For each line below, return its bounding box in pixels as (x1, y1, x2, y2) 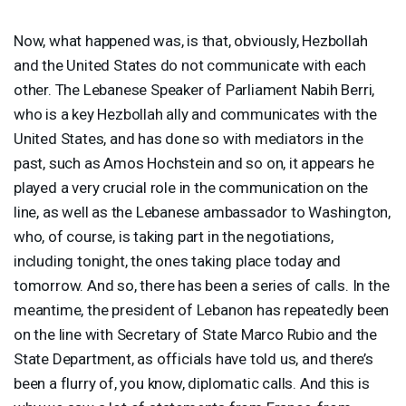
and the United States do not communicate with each (14, 55, 366, 74)
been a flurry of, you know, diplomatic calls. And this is (14, 373, 370, 392)
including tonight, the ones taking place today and (14, 251, 341, 270)
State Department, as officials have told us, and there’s (14, 349, 373, 368)
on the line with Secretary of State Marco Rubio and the (14, 324, 377, 343)
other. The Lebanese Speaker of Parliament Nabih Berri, (14, 80, 375, 99)
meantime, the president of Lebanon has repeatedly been (14, 300, 390, 319)
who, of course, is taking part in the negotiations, (14, 227, 333, 246)
